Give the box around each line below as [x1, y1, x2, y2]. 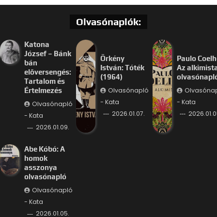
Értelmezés [24, 86, 62, 95]
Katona [24, 40, 49, 49]
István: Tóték [100, 63, 145, 72]
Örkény [100, 54, 125, 62]
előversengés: [24, 68, 71, 77]
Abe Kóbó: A [24, 145, 65, 154]
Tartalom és [24, 77, 65, 86]
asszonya [24, 163, 57, 172]
